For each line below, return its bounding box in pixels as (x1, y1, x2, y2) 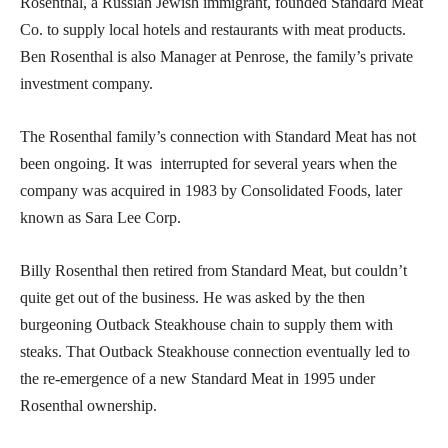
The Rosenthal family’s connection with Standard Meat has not (20, 128, 416, 146)
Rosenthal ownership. (20, 397, 161, 415)
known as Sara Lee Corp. (20, 209, 181, 227)
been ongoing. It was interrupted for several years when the (20, 155, 397, 173)
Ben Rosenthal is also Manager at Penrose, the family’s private (20, 48, 413, 66)
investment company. (20, 75, 153, 93)
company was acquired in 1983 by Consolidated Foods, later (20, 182, 402, 200)
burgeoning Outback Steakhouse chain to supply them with (20, 316, 393, 334)
